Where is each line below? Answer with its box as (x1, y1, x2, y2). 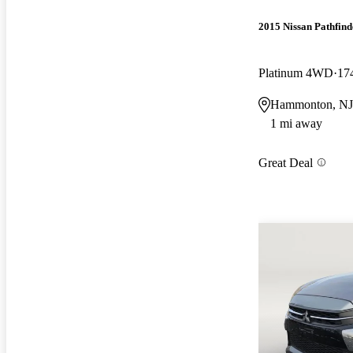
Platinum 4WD (258, 65, 333, 80)
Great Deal (258, 155, 313, 169)
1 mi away (270, 116, 322, 130)
